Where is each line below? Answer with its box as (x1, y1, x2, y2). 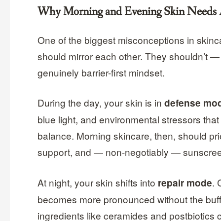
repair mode (158, 176, 213, 190)
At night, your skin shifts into (37, 176, 158, 189)
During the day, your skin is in (37, 96, 165, 110)
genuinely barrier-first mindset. (37, 65, 165, 79)
